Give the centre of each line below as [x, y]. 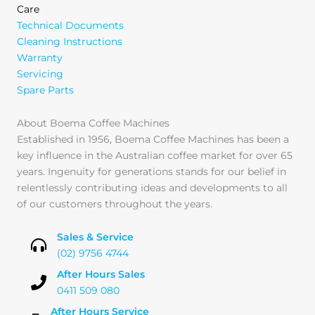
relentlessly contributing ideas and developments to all [152, 188]
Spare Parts [45, 90]
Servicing [40, 74]
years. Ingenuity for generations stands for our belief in [152, 172]
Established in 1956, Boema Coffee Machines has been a [153, 140]
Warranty [40, 58]
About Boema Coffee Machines [93, 123]
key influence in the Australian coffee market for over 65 [155, 156]
